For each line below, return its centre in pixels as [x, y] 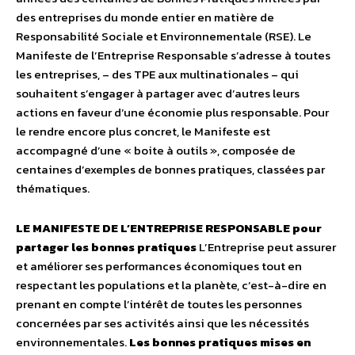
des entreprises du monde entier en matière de [145, 17]
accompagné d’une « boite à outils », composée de [156, 151]
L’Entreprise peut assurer [266, 247]
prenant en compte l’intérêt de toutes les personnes [159, 304]
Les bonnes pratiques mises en [220, 342]
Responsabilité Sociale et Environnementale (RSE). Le [164, 36]
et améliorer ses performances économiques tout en [159, 266]
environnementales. [73, 342]
